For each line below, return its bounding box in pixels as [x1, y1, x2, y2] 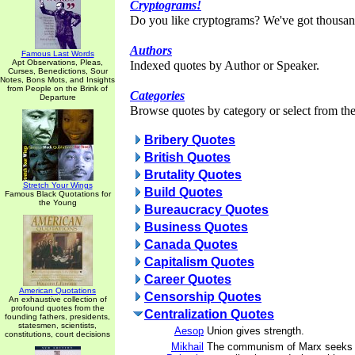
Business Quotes [144, 220, 248, 234]
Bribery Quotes [144, 133, 235, 147]
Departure [39, 93, 76, 101]
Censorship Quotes [144, 290, 261, 303]
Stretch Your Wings [22, 181, 93, 189]
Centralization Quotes [144, 307, 274, 321]
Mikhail [171, 341, 204, 353]
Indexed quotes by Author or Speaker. [130, 59, 319, 73]
